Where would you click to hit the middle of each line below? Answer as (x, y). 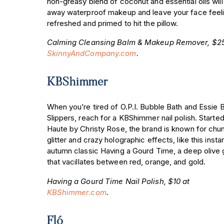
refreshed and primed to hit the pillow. (112, 23)
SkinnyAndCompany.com (91, 53)
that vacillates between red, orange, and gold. (126, 162)
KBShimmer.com (76, 192)
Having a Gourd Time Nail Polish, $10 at (118, 181)
